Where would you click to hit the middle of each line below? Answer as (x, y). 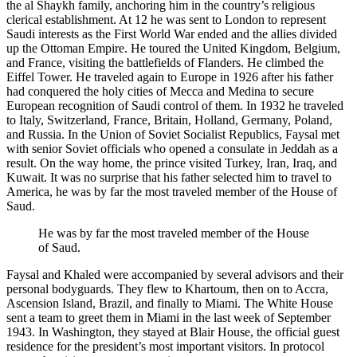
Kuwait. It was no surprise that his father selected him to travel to (169, 178)
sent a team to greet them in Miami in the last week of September (169, 318)
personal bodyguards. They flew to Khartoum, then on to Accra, (167, 289)
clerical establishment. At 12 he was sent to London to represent (166, 20)
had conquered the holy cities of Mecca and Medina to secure (160, 92)
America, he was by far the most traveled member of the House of (172, 192)
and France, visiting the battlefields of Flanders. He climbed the (165, 63)
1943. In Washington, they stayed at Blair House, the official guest (173, 332)
